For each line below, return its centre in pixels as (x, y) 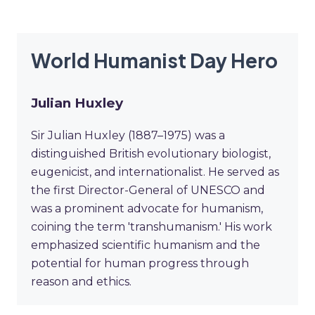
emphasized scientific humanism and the (146, 245)
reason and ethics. (81, 282)
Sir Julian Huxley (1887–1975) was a (128, 136)
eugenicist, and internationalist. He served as (155, 172)
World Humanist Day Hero (154, 60)
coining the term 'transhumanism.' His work (152, 227)
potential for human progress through (140, 264)
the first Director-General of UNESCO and (148, 191)
